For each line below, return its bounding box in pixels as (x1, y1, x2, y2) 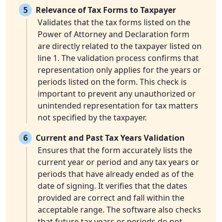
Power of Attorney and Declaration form (38, 29, 189, 40)
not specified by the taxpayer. (38, 112, 147, 123)
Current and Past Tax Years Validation (36, 132, 185, 144)
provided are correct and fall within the (38, 192, 184, 204)
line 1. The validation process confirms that (38, 53, 199, 64)
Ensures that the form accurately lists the (38, 145, 192, 156)
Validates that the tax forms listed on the (38, 17, 190, 28)
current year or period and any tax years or (38, 157, 199, 168)
